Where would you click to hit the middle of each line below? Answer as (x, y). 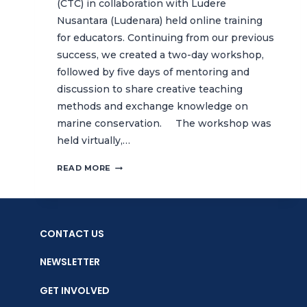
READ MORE (84, 168)
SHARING (131, 248)
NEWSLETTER (70, 262)
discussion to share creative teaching (150, 89)
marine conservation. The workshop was (164, 124)
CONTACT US (72, 233)
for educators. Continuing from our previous (165, 38)
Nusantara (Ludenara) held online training (160, 21)
